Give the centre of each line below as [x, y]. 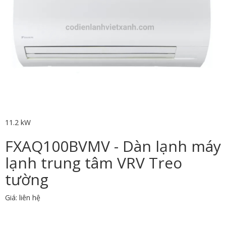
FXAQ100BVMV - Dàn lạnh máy [113, 146]
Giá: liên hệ [23, 198]
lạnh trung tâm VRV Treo [94, 163]
